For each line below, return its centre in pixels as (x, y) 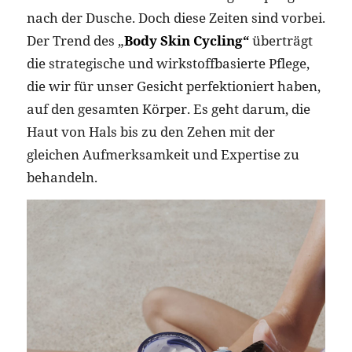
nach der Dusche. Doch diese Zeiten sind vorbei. (176, 17)
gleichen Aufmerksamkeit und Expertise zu (163, 154)
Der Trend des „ (75, 40)
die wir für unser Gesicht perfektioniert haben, (173, 86)
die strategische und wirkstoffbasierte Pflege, (168, 63)
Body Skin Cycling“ (186, 40)
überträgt (280, 40)
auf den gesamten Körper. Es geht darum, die (168, 108)
